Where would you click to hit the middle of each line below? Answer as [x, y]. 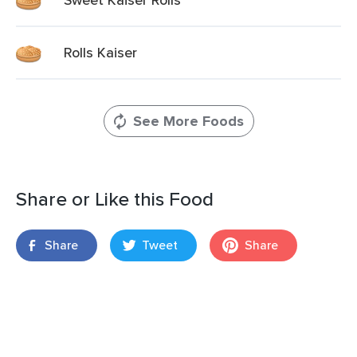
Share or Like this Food [115, 199]
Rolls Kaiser [100, 52]
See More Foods [188, 121]
